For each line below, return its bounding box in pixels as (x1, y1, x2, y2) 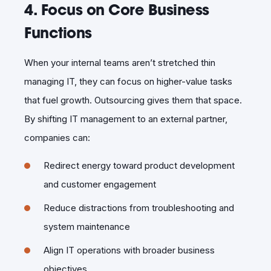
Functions (24, 22, 92, 42)
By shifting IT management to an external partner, (24, 113, 227, 125)
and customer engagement (44, 178, 156, 190)
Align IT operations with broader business (44, 244, 215, 256)
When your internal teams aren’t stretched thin (24, 56, 215, 68)
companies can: (24, 131, 90, 143)
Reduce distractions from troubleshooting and (44, 201, 234, 214)
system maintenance (44, 220, 130, 232)
